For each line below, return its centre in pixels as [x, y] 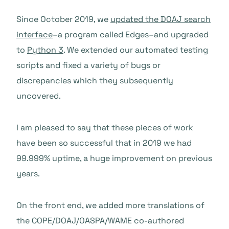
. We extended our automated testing [136, 50]
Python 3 [45, 50]
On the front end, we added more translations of [110, 205]
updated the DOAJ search [161, 19]
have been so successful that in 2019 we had [104, 143]
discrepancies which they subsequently [95, 81]
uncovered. [39, 96]
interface [35, 35]
